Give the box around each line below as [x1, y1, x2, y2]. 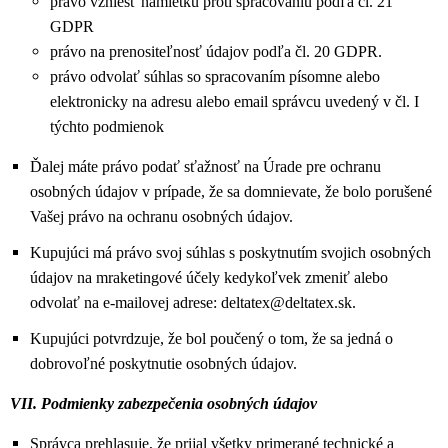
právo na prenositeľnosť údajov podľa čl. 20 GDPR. [50, 43, 382, 60]
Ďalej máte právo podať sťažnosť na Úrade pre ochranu [30, 158, 381, 175]
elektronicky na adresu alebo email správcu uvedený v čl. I [50, 93, 419, 110]
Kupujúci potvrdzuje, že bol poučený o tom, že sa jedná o [30, 330, 393, 347]
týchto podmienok [50, 118, 164, 135]
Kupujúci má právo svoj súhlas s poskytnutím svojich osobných [30, 244, 431, 261]
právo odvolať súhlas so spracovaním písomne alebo [50, 68, 380, 85]
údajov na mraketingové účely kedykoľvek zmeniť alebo [30, 269, 388, 286]
